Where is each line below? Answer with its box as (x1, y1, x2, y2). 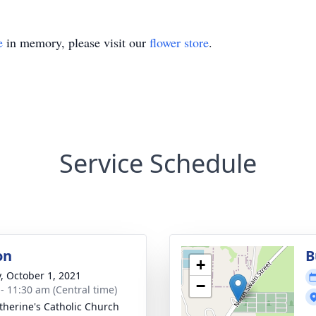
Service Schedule (59, 146, 257, 181)
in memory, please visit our (3, 34, 150, 51)
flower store (150, 34, 209, 51)
